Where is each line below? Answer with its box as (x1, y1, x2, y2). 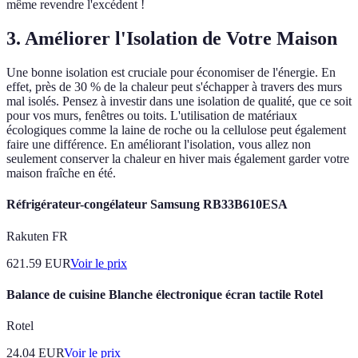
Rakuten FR (6, 229, 68, 243)
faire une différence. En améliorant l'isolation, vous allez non (6, 137, 311, 152)
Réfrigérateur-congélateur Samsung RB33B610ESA (6, 197, 288, 212)
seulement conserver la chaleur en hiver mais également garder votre (6, 152, 349, 166)
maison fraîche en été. (6, 166, 116, 181)
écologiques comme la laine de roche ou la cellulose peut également (6, 123, 346, 137)
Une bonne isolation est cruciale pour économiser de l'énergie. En (6, 66, 336, 80)
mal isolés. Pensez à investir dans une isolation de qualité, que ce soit (6, 94, 352, 109)
